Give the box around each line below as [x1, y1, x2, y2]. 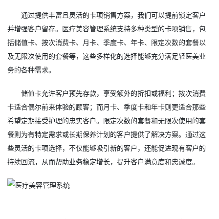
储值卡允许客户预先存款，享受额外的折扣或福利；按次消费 [21, 88, 206, 98]
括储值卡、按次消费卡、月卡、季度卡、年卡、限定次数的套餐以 [7, 38, 206, 47]
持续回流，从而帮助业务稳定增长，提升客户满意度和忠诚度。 [7, 157, 199, 166]
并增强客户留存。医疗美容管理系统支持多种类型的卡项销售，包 [7, 24, 206, 33]
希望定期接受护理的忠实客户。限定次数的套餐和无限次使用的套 [7, 116, 206, 125]
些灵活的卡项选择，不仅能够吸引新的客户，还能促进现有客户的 [7, 143, 206, 153]
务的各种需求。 [7, 65, 55, 74]
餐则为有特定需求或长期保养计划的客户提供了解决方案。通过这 [7, 130, 206, 139]
